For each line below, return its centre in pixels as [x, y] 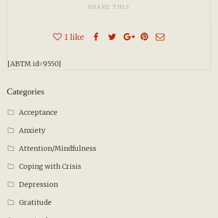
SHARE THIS [109, 7]
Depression [38, 185]
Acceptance [38, 113]
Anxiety [32, 131]
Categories [26, 92]
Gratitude [35, 203]
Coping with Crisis [50, 167]
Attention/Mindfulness [58, 149]
